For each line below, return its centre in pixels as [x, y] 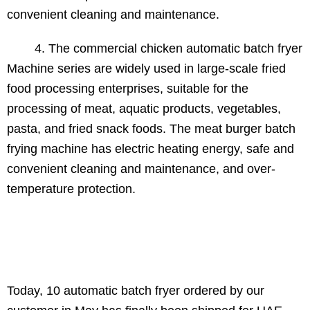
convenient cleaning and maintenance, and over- [141, 168]
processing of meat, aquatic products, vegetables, [144, 108]
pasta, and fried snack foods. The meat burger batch [151, 128]
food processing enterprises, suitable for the [128, 88]
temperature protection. [71, 189]
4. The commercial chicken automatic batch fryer [155, 48]
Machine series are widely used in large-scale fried [146, 68]
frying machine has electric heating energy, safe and [151, 148]
